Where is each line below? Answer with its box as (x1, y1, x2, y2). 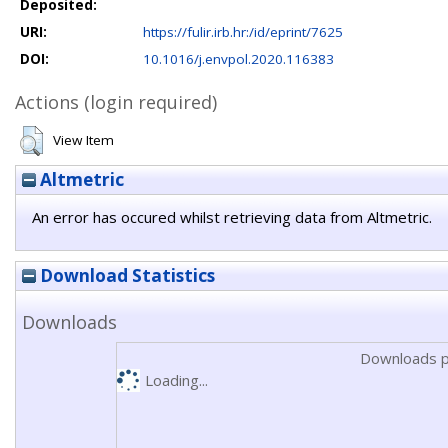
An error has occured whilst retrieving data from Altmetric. (32, 207, 432, 227)
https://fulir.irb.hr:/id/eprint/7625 (143, 23, 343, 41)
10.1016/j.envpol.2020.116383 (143, 50, 334, 68)
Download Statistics (36, 264, 215, 287)
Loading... (144, 370, 208, 390)
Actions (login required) (15, 90, 217, 114)
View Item (53, 131, 114, 149)
